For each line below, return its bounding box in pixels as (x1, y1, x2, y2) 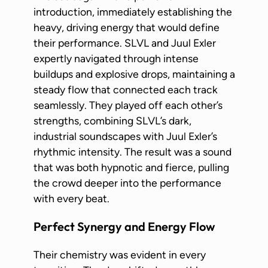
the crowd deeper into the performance (33, 176, 221, 189)
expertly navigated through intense (33, 51, 199, 65)
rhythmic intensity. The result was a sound (33, 145, 232, 158)
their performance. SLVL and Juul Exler (33, 36, 216, 49)
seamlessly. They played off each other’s (33, 98, 223, 111)
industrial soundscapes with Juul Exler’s (33, 129, 217, 142)
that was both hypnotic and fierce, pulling (33, 160, 229, 173)
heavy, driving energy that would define (33, 20, 220, 33)
